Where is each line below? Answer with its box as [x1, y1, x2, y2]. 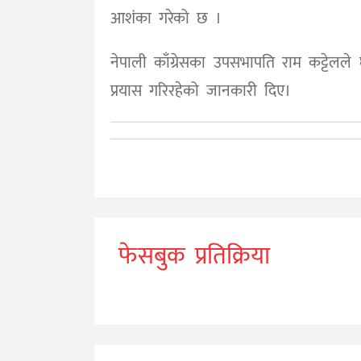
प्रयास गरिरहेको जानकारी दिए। [110, 77, 291, 106]
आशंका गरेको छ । [110, 5, 222, 33]
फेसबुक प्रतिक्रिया [118, 236, 270, 277]
